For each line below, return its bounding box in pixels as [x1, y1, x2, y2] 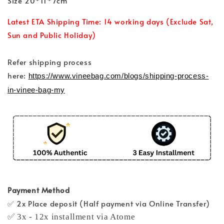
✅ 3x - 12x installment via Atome [7, 211, 135, 221]
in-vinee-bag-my [7, 85, 65, 94]
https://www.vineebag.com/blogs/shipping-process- [28, 71, 209, 80]
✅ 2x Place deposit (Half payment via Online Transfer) [7, 197, 210, 208]
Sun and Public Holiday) [7, 29, 96, 40]
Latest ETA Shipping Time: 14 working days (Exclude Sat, [7, 15, 214, 26]
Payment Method [7, 184, 70, 195]
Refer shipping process [7, 56, 92, 67]
